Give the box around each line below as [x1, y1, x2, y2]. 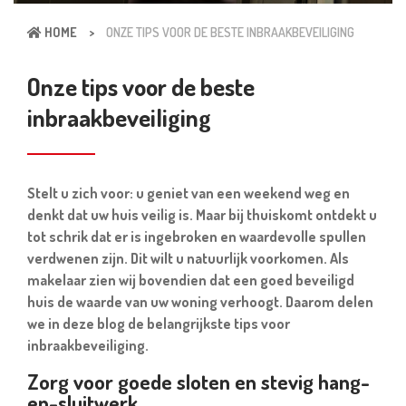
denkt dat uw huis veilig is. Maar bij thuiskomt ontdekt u [27, 206, 377, 224]
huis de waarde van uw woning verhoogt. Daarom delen [27, 293, 373, 311]
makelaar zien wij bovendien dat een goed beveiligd [27, 271, 354, 289]
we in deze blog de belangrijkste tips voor [27, 314, 290, 333]
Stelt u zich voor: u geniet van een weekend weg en [27, 184, 350, 202]
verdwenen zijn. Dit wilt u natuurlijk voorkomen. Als [27, 249, 349, 267]
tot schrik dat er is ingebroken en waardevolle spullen [27, 227, 366, 246]
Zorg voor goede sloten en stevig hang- [27, 368, 370, 394]
